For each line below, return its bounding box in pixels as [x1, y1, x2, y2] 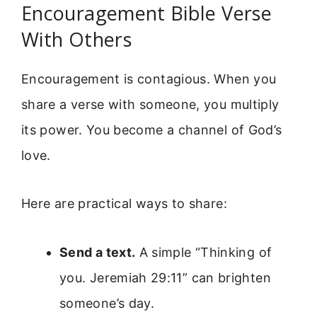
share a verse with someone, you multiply [21, 97, 279, 113]
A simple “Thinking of [135, 244, 272, 260]
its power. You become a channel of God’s [21, 122, 282, 138]
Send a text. [59, 244, 136, 260]
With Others [21, 26, 132, 53]
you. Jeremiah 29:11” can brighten [59, 270, 271, 285]
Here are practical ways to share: [21, 196, 227, 212]
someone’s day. [59, 295, 155, 311]
